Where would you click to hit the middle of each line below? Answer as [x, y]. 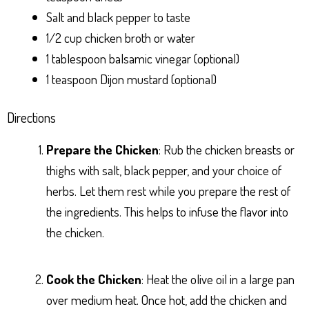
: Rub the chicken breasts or [227, 150]
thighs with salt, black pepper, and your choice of [164, 170]
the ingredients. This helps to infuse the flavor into [167, 212]
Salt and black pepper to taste [118, 17]
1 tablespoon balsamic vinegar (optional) [143, 58]
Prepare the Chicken [102, 150]
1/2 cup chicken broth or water [121, 37]
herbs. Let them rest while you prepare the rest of [168, 191]
